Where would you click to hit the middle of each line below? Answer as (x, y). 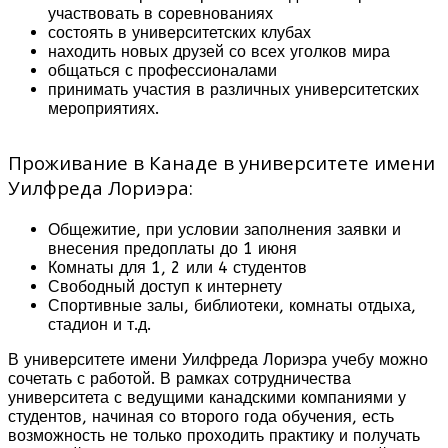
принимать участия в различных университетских (233, 89)
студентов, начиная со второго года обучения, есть (201, 416)
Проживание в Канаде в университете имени (221, 162)
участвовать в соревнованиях (160, 13)
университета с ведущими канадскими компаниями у (207, 397)
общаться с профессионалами (162, 70)
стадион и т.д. (99, 324)
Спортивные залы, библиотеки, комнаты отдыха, (232, 305)
